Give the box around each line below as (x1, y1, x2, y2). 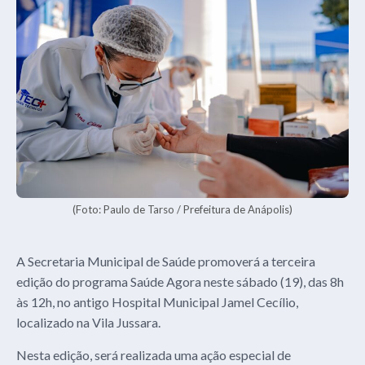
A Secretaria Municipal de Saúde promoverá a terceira (16, 253, 315, 270)
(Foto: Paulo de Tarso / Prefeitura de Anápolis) (73, 203, 292, 217)
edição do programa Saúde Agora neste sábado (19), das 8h (16, 274, 344, 290)
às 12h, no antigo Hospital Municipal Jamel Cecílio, (16, 294, 298, 310)
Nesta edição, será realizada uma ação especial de (16, 347, 291, 363)
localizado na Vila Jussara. (16, 314, 161, 331)
